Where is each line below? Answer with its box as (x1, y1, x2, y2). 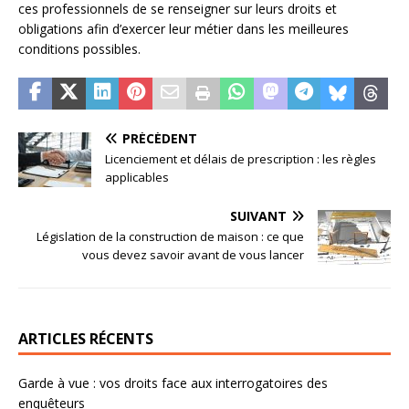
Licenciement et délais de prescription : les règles (105, 151, 376, 168)
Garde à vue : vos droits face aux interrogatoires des (18, 374, 328, 393)
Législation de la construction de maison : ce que (37, 228, 304, 246)
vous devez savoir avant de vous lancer (82, 246, 304, 264)
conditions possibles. (18, 40, 141, 58)
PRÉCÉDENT (122, 130, 197, 148)
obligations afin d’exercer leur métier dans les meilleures (18, 20, 349, 38)
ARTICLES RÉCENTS (18, 329, 153, 350)
